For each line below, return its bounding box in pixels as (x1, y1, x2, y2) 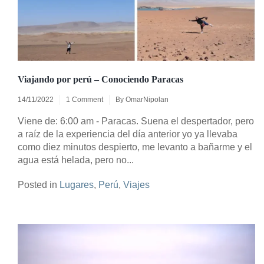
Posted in (18, 179, 60, 190)
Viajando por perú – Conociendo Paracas (18, 74, 183, 84)
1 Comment (66, 95, 103, 104)
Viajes (123, 179, 150, 190)
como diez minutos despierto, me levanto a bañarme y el (18, 141, 252, 152)
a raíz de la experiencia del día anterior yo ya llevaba (18, 128, 237, 139)
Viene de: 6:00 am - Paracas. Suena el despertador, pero (18, 115, 254, 126)
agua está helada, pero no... (18, 154, 134, 165)
